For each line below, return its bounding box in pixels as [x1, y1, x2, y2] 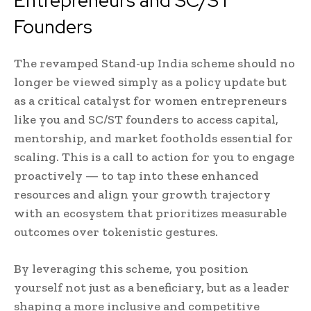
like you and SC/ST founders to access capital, [14, 112, 278, 128]
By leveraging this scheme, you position [14, 261, 249, 277]
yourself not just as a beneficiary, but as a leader [14, 280, 289, 296]
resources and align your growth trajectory [14, 187, 271, 203]
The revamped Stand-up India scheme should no [14, 56, 295, 72]
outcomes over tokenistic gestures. [14, 224, 218, 240]
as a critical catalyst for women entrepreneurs [14, 93, 287, 109]
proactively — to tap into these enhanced [14, 168, 259, 184]
